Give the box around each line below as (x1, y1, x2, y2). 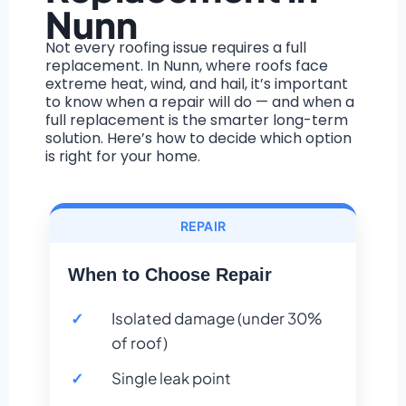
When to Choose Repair (68, 265, 272, 285)
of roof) (111, 333, 168, 353)
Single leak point (111, 368, 231, 389)
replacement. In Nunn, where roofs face (45, 55, 328, 77)
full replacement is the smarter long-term (45, 110, 348, 131)
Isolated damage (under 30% (111, 308, 323, 329)
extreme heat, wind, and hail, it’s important (45, 73, 348, 95)
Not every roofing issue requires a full (45, 37, 306, 59)
